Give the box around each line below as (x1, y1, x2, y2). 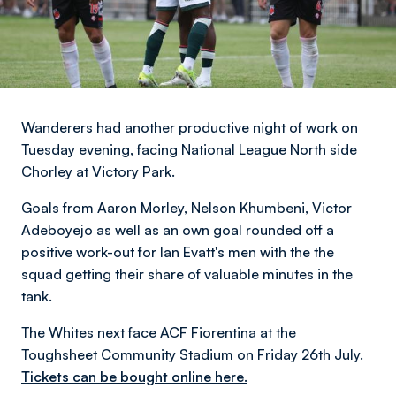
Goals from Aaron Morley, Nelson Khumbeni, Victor (21, 199, 352, 217)
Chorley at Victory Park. (21, 163, 175, 180)
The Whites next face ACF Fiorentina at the (21, 324, 296, 341)
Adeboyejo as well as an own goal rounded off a (21, 221, 334, 239)
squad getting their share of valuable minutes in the (21, 265, 353, 283)
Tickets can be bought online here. (21, 368, 247, 385)
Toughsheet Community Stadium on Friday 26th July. (21, 346, 363, 363)
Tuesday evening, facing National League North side (21, 141, 357, 158)
